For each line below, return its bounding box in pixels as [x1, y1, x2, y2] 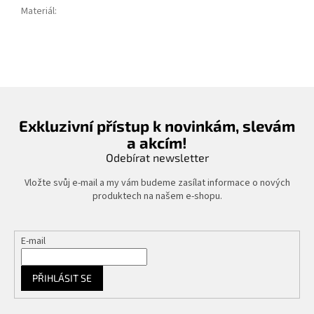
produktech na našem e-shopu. [92, 189, 222, 203]
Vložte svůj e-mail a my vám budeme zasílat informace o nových [24, 175, 290, 190]
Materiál [21, 4, 55, 18]
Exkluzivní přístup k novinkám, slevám [19, 116, 295, 135]
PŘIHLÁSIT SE [32, 271, 92, 284]
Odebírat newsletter [105, 150, 209, 164]
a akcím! [127, 132, 187, 151]
